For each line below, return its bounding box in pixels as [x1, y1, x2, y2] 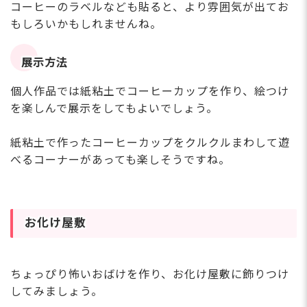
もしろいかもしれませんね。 [10, 17, 162, 31]
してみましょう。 [10, 285, 103, 299]
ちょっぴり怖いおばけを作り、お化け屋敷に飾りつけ [10, 268, 289, 282]
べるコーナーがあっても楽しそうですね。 [10, 153, 230, 167]
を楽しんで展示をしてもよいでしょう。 [10, 101, 218, 115]
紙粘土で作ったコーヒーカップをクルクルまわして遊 [10, 136, 290, 149]
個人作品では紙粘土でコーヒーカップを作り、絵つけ [10, 84, 289, 98]
